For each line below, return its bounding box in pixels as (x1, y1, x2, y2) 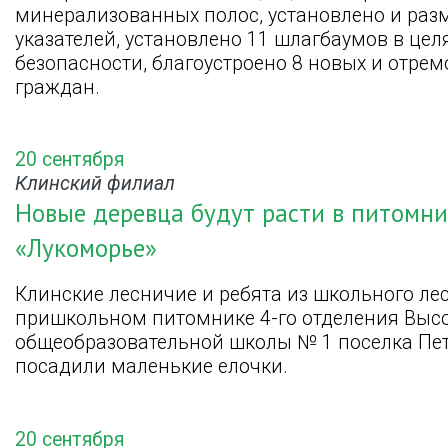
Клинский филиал (15, 171, 175, 195)
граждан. (15, 75, 100, 99)
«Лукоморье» (15, 231, 157, 264)
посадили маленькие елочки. (15, 355, 288, 379)
